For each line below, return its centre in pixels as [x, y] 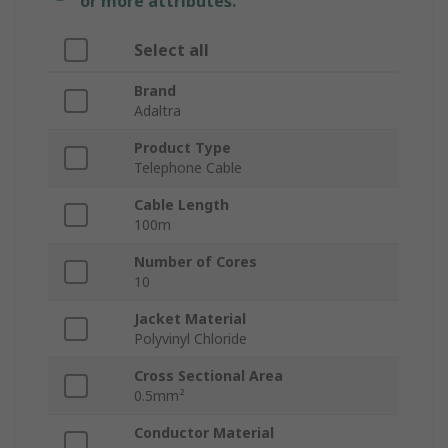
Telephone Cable [188, 168]
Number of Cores [195, 262]
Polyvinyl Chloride [190, 339]
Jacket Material [190, 319]
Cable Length [181, 205]
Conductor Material [204, 433]
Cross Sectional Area [208, 376]
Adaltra [157, 111]
